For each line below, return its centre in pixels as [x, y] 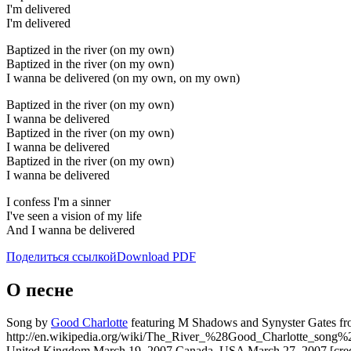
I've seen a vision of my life [74, 215]
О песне [40, 289]
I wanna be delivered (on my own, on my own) [123, 78]
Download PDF [156, 256]
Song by [29, 323]
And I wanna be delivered [71, 230]
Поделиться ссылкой [62, 256]
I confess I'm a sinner [58, 201]
